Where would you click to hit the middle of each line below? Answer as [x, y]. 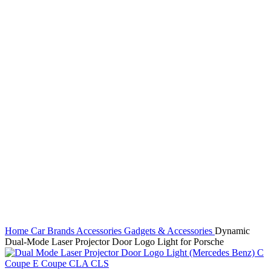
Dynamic [232, 231]
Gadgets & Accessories [169, 231]
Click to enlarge [35, 165]
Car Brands [54, 231]
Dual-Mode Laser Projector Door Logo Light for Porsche [114, 242]
